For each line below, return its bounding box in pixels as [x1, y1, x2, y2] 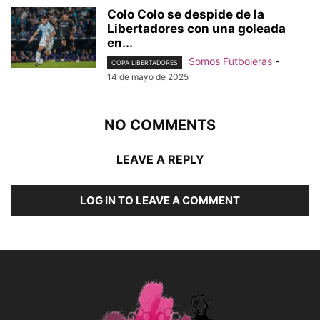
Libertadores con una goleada [107, 21, 286, 36]
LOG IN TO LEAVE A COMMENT [80, 194, 240, 207]
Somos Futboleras [189, 54, 272, 67]
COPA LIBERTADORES [111, 59, 178, 66]
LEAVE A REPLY [116, 152, 204, 166]
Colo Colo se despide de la [107, 6, 264, 21]
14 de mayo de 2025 [107, 71, 189, 82]
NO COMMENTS [104, 116, 216, 134]
